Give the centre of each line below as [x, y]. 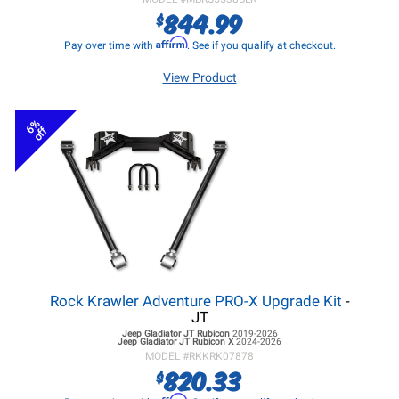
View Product [199, 77]
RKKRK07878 [221, 356]
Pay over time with [110, 45]
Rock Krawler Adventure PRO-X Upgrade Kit [197, 301]
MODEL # [167, 356]
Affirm [171, 42]
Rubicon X [213, 342]
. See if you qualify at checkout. [261, 45]
